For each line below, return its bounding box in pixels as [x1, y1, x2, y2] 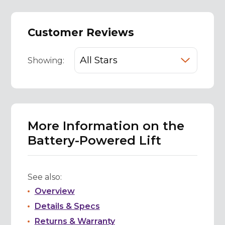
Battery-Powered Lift [27, 133, 161, 148]
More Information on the [27, 118, 184, 133]
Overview [34, 186, 75, 196]
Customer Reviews [27, 26, 134, 39]
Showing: [27, 55, 64, 65]
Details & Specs [34, 201, 100, 211]
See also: [27, 172, 62, 182]
